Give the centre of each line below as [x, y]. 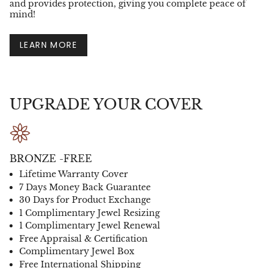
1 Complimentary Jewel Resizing [89, 213]
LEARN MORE [48, 45]
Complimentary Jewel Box [77, 252]
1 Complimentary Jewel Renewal [90, 226]
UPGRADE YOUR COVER [106, 105]
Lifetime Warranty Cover [74, 174]
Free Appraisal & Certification [83, 238]
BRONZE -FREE [51, 159]
